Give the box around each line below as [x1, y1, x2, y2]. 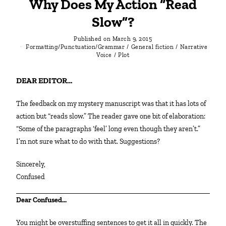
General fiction [131, 43, 174, 50]
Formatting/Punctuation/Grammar [26, 43, 125, 50]
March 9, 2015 [112, 35, 152, 42]
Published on [74, 35, 111, 42]
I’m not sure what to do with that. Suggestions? [16, 137, 160, 146]
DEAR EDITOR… [22, 75, 73, 85]
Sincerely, [20, 159, 46, 168]
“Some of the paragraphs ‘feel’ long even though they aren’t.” [16, 124, 201, 133]
